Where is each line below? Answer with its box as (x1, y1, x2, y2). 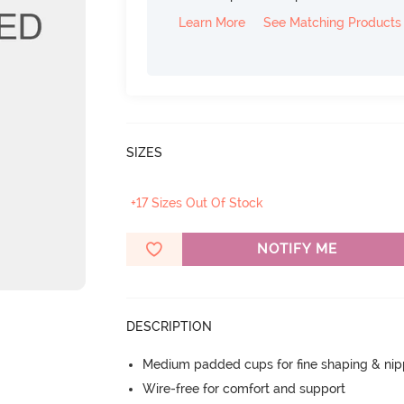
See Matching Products (263, 15, 402, 30)
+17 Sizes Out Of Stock (131, 196, 264, 210)
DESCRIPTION (126, 319, 213, 334)
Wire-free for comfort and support (142, 381, 346, 396)
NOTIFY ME (256, 241, 337, 257)
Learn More (179, 15, 246, 30)
